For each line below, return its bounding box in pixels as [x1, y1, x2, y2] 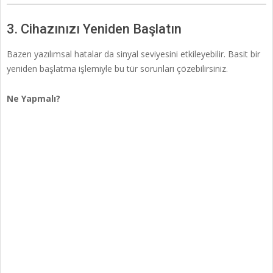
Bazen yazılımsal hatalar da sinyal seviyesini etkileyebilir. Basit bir [7, 48, 260, 60]
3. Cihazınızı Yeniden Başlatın [7, 21, 182, 37]
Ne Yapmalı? [7, 93, 60, 105]
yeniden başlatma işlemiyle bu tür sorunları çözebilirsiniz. [7, 63, 228, 75]
